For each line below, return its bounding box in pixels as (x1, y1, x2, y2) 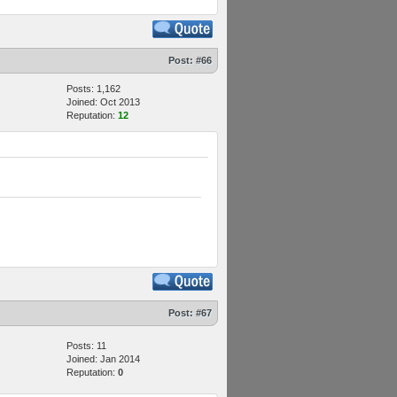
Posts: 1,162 (66, 83, 121, 94)
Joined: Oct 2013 (66, 97, 140, 107)
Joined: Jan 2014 (66, 354, 140, 364)
